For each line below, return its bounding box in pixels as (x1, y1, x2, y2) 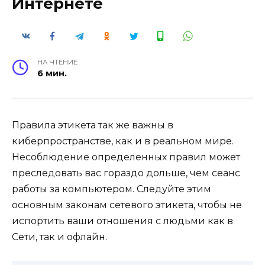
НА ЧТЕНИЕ (37, 57, 78, 66)
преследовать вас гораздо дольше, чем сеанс (12, 167, 240, 179)
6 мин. (37, 67, 67, 79)
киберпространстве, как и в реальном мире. (12, 135, 234, 147)
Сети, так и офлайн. (12, 231, 107, 243)
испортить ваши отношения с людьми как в (12, 215, 233, 227)
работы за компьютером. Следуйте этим (12, 183, 211, 195)
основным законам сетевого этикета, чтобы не (12, 199, 242, 211)
